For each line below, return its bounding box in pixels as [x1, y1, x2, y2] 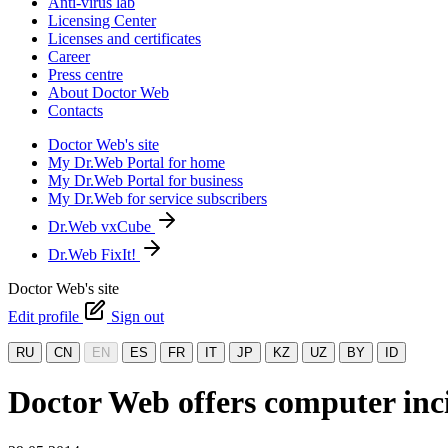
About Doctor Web [48, 84, 169, 101]
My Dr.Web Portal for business [48, 172, 243, 189]
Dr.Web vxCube [48, 218, 155, 235]
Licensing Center [48, 12, 156, 29]
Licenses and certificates [48, 30, 201, 47]
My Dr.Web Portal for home [48, 154, 225, 171]
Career [48, 48, 90, 65]
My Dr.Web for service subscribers [48, 190, 267, 207]
